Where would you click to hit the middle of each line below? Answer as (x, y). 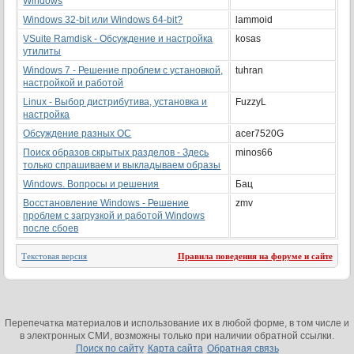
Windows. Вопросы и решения (91, 184)
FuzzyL (251, 102)
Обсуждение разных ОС (77, 134)
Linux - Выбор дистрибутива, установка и (115, 102)
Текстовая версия (55, 256)
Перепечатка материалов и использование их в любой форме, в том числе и (177, 323)
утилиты (42, 51)
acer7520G (260, 134)
